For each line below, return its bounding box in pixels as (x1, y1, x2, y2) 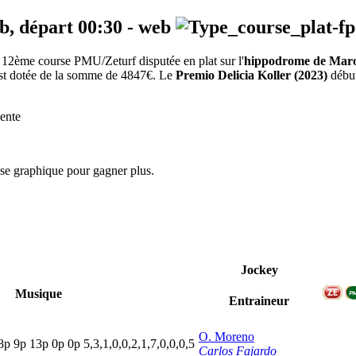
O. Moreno (199, 330, 254, 344)
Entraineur (229, 294, 289, 308)
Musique (15, 287, 62, 301)
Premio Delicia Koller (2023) (176, 68, 327, 83)
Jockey (240, 263, 278, 277)
